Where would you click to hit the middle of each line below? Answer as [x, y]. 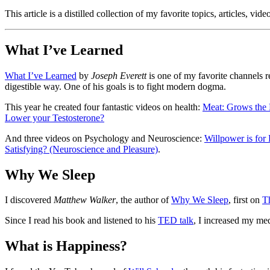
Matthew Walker [85, 200]
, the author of [143, 200]
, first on [245, 200]
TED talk [176, 221]
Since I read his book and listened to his [81, 221]
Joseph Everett [119, 75]
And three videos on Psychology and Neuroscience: [105, 138]
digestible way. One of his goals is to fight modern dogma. [115, 86]
